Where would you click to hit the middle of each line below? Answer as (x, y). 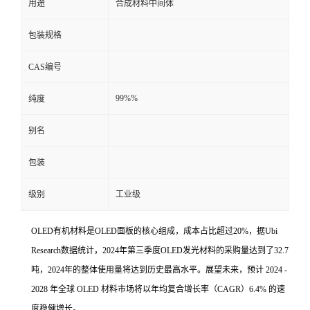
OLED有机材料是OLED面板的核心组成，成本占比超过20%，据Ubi (154, 231)
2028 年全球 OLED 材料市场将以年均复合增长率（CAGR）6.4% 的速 (158, 289)
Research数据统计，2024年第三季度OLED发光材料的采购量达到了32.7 (160, 250)
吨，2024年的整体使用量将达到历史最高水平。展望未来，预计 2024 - (159, 270)
